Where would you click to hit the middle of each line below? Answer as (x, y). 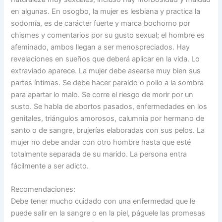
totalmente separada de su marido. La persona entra (99, 154)
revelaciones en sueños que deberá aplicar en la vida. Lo (106, 59)
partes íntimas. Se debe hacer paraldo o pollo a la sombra (108, 83)
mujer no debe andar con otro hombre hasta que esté (101, 142)
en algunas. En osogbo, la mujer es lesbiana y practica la (106, 11)
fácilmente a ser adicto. (50, 166)
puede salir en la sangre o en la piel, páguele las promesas (108, 213)
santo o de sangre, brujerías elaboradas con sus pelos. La (108, 130)
